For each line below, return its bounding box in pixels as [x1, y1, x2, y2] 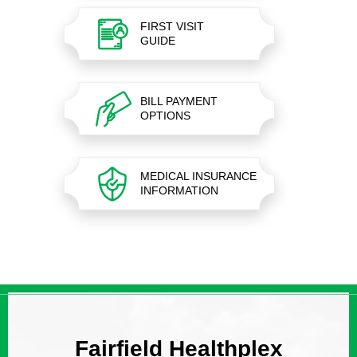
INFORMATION [140, 184, 218, 198]
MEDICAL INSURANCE [140, 170, 257, 183]
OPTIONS [140, 109, 190, 123]
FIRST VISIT [140, 20, 204, 33]
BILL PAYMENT [140, 95, 218, 108]
